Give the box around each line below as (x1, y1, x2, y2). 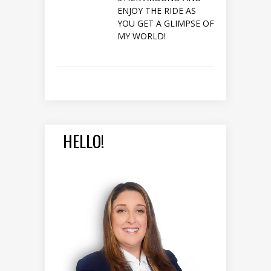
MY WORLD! (117, 30, 166, 42)
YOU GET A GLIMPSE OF (117, 18, 214, 29)
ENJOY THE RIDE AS (117, 5, 196, 16)
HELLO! (63, 129, 104, 153)
